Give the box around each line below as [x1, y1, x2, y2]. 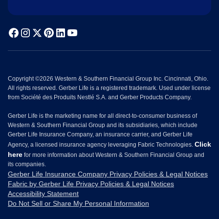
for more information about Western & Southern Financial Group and [22, 151, 204, 158]
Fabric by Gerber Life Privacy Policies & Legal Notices [8, 179, 174, 188]
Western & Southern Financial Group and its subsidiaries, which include [8, 121, 197, 129]
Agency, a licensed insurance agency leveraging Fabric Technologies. [8, 141, 195, 148]
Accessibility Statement [8, 189, 79, 197]
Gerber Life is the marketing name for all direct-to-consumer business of [8, 112, 197, 119]
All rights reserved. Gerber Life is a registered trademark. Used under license [8, 84, 211, 91]
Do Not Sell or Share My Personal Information [8, 199, 149, 207]
